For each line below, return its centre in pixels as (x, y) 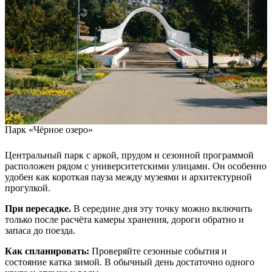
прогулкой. (28, 188)
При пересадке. (38, 209)
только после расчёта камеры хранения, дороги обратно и (124, 220)
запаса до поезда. (40, 231)
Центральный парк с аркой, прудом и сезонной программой (129, 155)
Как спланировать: (47, 251)
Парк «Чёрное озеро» (49, 130)
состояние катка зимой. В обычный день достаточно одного (130, 262)
